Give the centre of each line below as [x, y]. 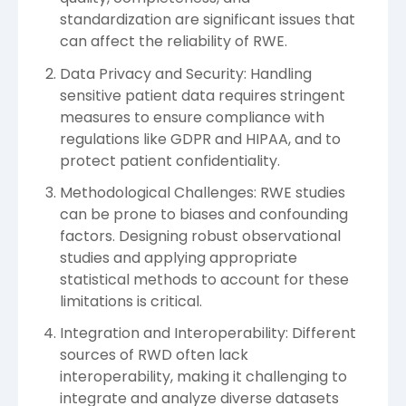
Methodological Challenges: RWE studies [203, 192]
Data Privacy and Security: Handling [186, 73]
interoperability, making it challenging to [203, 376]
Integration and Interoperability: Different [208, 333]
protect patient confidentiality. [170, 160]
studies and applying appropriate [179, 257]
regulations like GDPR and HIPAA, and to [200, 139]
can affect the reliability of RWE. [174, 42]
